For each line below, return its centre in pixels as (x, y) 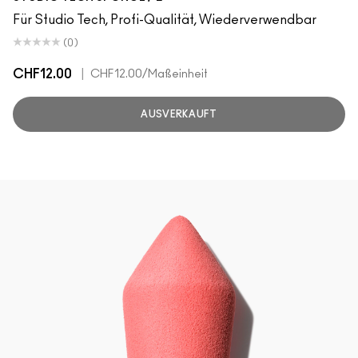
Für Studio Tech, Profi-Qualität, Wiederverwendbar (165, 20)
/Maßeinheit (175, 74)
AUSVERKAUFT (179, 114)
